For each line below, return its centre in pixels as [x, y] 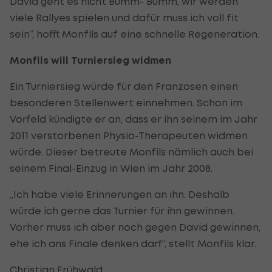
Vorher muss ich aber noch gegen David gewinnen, [135, 227]
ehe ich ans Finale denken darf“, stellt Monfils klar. [133, 243]
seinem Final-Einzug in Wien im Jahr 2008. [111, 168]
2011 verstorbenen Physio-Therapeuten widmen [129, 135]
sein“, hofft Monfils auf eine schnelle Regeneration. [134, 34]
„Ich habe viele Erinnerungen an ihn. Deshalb [120, 194]
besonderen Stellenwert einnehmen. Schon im [126, 102]
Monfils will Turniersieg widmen [90, 60]
